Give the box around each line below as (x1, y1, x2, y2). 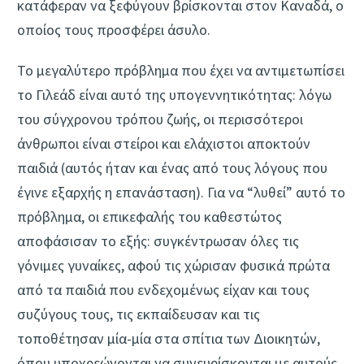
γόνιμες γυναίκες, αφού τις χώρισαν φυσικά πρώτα (17, 255, 330, 275)
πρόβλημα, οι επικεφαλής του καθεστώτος (17, 206, 282, 226)
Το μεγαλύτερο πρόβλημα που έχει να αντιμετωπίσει (17, 60, 344, 80)
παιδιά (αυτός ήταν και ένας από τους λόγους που (17, 158, 327, 177)
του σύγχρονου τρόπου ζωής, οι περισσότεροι (17, 109, 303, 128)
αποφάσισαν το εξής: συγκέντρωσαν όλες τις (17, 231, 299, 250)
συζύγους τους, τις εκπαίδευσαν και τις (17, 304, 260, 323)
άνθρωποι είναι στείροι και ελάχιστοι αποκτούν (17, 133, 310, 153)
